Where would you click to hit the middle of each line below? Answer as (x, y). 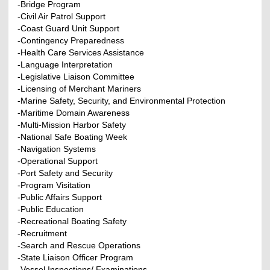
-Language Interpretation (65, 64)
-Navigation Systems (57, 149)
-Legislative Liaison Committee (76, 76)
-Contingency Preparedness (71, 40)
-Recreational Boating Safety (72, 221)
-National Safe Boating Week (73, 137)
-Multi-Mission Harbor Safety (72, 124)
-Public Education (51, 209)
